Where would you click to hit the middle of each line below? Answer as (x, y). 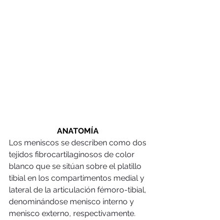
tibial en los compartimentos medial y (78, 178)
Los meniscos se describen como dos (79, 142)
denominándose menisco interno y (72, 201)
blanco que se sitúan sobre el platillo (76, 166)
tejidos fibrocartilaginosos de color (73, 154)
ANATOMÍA (79, 131)
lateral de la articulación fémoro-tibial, (79, 190)
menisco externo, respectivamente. (73, 213)
